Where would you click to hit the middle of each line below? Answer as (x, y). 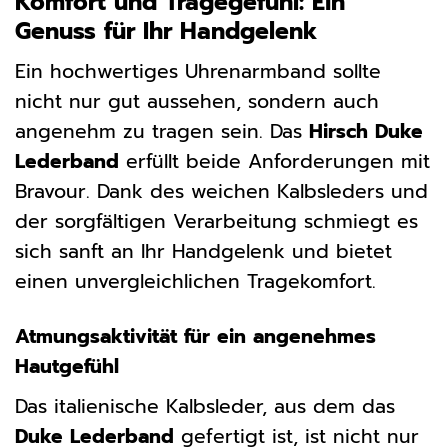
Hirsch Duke (366, 132)
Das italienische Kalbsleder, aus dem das (205, 406)
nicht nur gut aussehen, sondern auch (197, 102)
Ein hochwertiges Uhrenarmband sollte (198, 72)
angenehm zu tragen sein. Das (162, 132)
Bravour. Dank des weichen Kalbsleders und (221, 192)
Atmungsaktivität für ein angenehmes (195, 337)
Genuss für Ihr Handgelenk (166, 31)
